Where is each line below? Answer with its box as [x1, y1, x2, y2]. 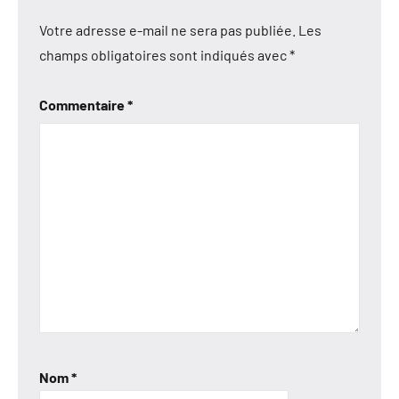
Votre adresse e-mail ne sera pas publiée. [39, 20, 296, 38]
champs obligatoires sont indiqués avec [39, 45, 289, 63]
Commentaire [39, 95, 127, 113]
